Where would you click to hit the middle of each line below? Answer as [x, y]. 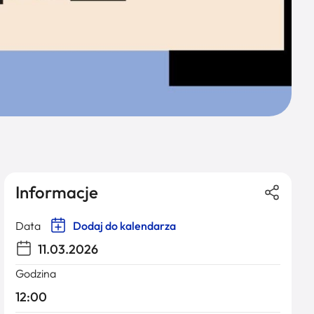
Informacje [57, 192]
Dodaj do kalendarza [123, 226]
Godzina [36, 273]
